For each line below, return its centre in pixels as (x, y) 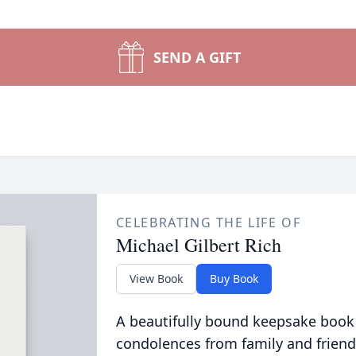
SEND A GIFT (197, 57)
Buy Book (234, 279)
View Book (156, 279)
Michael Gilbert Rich (198, 245)
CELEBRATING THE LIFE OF (208, 222)
